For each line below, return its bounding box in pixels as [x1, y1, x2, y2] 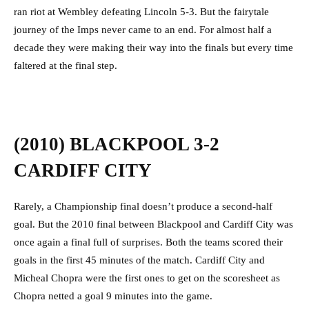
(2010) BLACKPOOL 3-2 [14, 134, 219, 155]
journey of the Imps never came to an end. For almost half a [14, 24, 272, 36]
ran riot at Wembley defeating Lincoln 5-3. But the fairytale [14, 6, 269, 18]
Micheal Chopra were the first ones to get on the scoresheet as [14, 272, 280, 284]
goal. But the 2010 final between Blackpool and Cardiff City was [14, 219, 293, 230]
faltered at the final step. [14, 60, 117, 72]
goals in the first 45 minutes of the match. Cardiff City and [14, 255, 265, 266]
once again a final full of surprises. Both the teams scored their [14, 237, 283, 248]
